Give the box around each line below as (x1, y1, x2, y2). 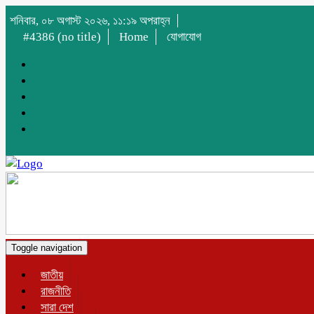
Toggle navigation (11, 243, 82, 253)
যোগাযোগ (167, 30, 201, 43)
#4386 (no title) (23, 30, 101, 43)
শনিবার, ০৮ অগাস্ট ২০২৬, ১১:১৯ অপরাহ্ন (10, 14, 170, 27)
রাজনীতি (41, 285, 71, 298)
